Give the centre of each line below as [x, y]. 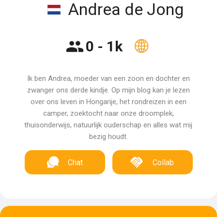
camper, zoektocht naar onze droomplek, [108, 113]
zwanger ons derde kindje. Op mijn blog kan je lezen [108, 90]
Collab [163, 163]
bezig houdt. [108, 137]
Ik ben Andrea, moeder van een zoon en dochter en [108, 78]
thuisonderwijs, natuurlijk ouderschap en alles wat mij [108, 125]
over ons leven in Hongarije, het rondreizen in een [108, 102]
